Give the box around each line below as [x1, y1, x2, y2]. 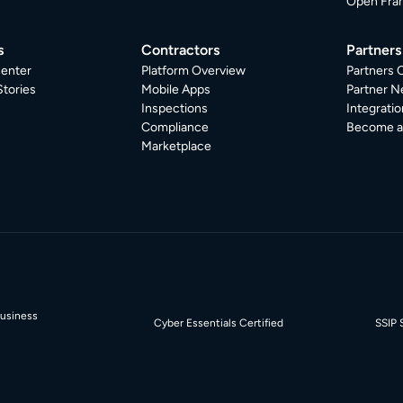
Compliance [140, 120, 209, 135]
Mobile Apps [140, 82, 210, 97]
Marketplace [140, 139, 211, 154]
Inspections [140, 101, 208, 116]
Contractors [140, 41, 219, 58]
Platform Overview [140, 63, 246, 78]
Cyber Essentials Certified [154, 317, 284, 329]
